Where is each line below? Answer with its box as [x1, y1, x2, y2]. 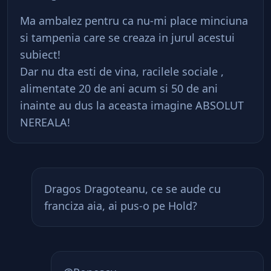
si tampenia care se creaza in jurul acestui [20, 30, 235, 45]
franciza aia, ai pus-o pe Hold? [44, 198, 197, 213]
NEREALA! [20, 115, 70, 129]
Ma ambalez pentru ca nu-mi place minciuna [20, 13, 248, 28]
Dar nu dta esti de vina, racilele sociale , [20, 64, 224, 79]
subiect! [20, 47, 60, 62]
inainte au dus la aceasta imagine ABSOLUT [20, 98, 244, 113]
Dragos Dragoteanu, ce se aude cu [44, 181, 221, 196]
